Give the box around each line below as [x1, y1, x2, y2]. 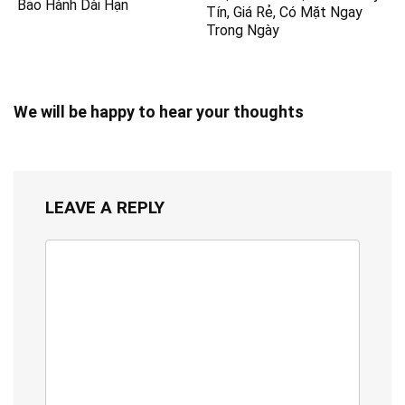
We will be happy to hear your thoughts [14, 101, 304, 121]
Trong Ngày [206, 21, 280, 39]
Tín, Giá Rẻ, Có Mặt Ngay [206, 3, 363, 21]
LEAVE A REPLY [45, 196, 165, 218]
